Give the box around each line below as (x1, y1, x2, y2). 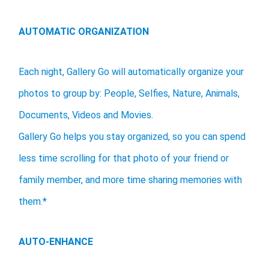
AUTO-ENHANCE (19, 236, 93, 248)
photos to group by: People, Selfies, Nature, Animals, (19, 88, 240, 100)
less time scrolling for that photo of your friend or (19, 153, 229, 165)
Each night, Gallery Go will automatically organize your (19, 66, 244, 78)
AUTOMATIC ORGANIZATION (19, 26, 149, 38)
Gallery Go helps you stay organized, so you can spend (19, 131, 246, 143)
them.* (19, 196, 47, 208)
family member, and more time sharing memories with (19, 174, 242, 186)
